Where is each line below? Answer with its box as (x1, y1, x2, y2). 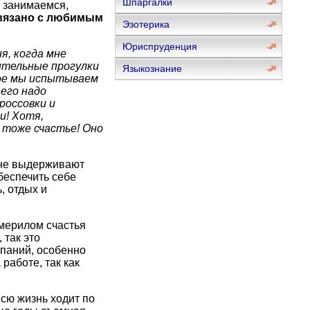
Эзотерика (122, 19, 170, 30)
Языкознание (122, 63, 182, 74)
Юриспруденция (122, 41, 197, 52)
